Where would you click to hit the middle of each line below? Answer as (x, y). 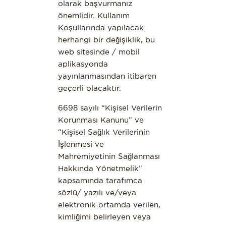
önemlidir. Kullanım (94, 15)
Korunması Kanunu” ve (101, 120)
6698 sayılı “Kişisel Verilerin (110, 107)
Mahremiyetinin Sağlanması (109, 156)
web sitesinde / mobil (99, 51)
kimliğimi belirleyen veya (104, 216)
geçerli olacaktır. (91, 88)
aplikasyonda (83, 64)
